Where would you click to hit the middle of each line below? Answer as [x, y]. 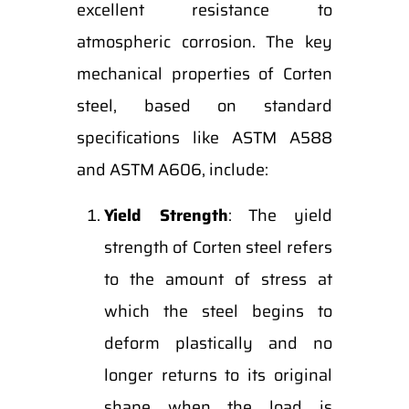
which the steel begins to [218, 311]
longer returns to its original [218, 375]
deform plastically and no [218, 343]
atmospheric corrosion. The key [204, 42]
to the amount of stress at [218, 279]
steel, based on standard [204, 106]
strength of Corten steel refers [218, 247]
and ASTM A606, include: [172, 170]
